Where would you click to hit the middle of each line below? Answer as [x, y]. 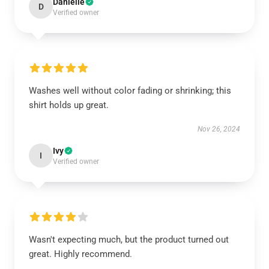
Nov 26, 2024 [219, 129]
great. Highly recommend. [80, 254]
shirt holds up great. [69, 105]
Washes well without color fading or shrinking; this [130, 90]
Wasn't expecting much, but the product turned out [129, 239]
